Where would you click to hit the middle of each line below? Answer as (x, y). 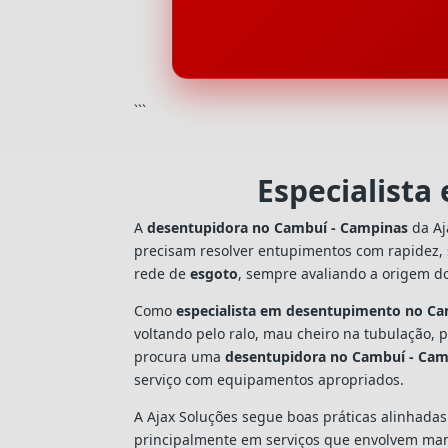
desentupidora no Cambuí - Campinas (278, 227)
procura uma (180, 356)
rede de (162, 273)
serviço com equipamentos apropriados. (269, 379)
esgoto (214, 273)
